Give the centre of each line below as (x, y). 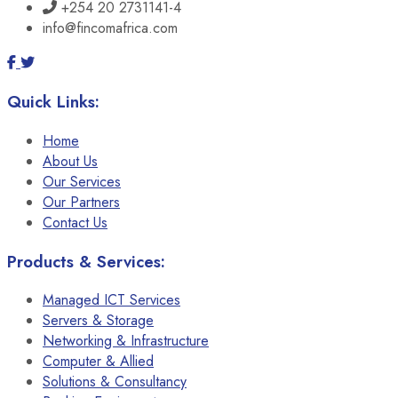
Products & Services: (86, 261)
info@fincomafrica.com (110, 28)
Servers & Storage (98, 321)
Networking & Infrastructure (126, 341)
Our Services (82, 181)
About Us (70, 161)
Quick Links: (53, 102)
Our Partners (81, 202)
